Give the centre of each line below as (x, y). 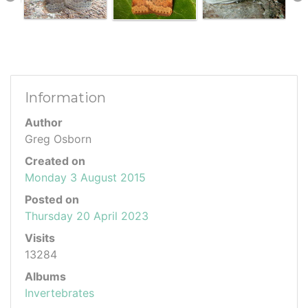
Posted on (52, 200)
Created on (55, 161)
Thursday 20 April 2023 (87, 216)
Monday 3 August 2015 (85, 178)
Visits (40, 238)
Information (65, 98)
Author (44, 123)
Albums (45, 277)
